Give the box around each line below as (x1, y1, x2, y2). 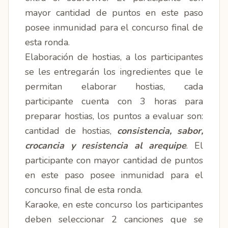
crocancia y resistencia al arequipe (25, 139, 187, 152)
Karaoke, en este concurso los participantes (25, 198, 203, 211)
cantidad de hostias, (25, 125, 111, 137)
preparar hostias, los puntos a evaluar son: (25, 110, 203, 122)
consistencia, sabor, (111, 125, 203, 137)
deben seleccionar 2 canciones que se (25, 213, 203, 225)
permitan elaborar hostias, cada (25, 80, 203, 93)
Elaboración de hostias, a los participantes (25, 51, 203, 63)
